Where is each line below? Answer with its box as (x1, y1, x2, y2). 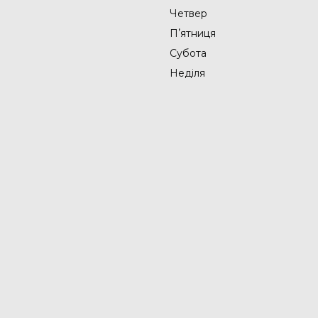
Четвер (170, 7, 207, 21)
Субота (170, 47, 207, 60)
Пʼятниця (170, 27, 216, 40)
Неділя (170, 67, 205, 80)
